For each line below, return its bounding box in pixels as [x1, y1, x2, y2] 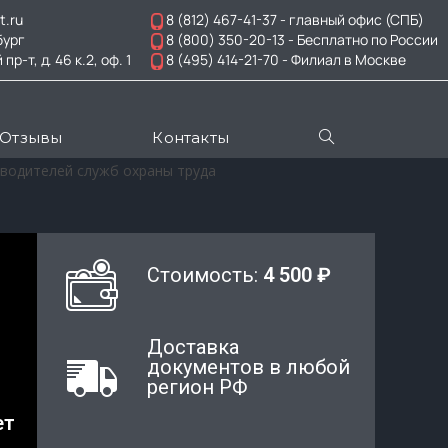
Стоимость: [146, 263, 263, 287]
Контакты [152, 128, 230, 147]
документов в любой [146, 355, 350, 379]
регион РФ [146, 375, 248, 399]
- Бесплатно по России [284, 30, 438, 49]
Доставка [146, 335, 239, 359]
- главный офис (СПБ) [276, 10, 424, 29]
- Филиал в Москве [278, 50, 406, 69]
